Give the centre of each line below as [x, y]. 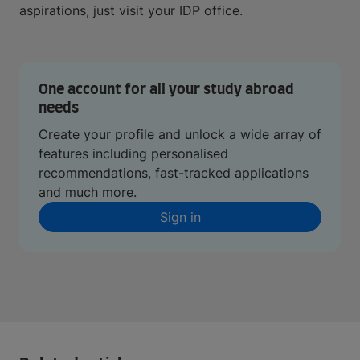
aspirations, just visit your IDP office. [131, 10]
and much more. [88, 192]
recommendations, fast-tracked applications [174, 173]
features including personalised [133, 153]
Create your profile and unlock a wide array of [180, 134]
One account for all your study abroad [166, 90]
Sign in [180, 217]
